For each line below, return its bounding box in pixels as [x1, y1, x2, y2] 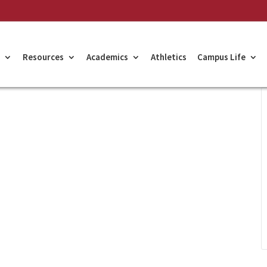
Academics [86, 51, 128, 63]
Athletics [151, 51, 187, 63]
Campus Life [197, 51, 246, 63]
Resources [23, 51, 64, 63]
